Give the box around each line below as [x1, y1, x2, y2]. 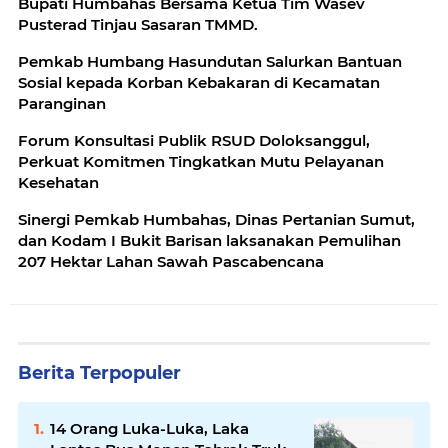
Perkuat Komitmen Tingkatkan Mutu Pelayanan [18, 152, 384, 171]
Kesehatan [18, 173, 99, 192]
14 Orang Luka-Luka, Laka [50, 419, 249, 438]
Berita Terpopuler [18, 362, 181, 384]
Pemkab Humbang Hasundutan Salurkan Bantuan [18, 52, 402, 71]
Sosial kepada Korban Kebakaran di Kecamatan [18, 73, 380, 92]
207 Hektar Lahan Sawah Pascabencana [18, 252, 324, 271]
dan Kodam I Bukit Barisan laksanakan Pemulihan [18, 231, 401, 250]
